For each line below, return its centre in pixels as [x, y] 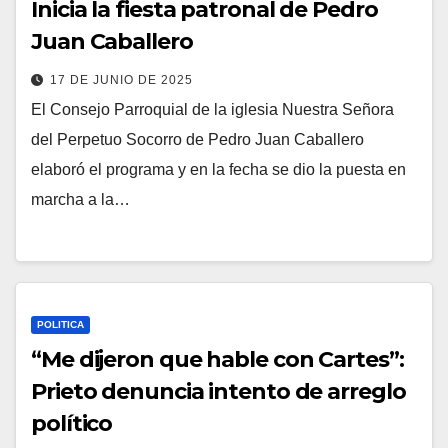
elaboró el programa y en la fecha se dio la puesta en [218, 170]
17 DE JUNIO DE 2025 [121, 80]
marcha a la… [80, 200]
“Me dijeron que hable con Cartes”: [217, 359]
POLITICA [60, 324]
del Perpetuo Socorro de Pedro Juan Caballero [197, 140]
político [72, 423]
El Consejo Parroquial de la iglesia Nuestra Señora [212, 110]
